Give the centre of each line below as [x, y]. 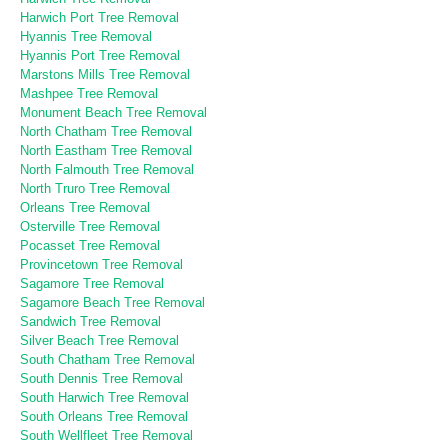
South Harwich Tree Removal [104, 397]
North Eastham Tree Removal [106, 150]
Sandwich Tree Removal [90, 321]
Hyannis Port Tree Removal [100, 55]
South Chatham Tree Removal [107, 359]
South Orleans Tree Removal [104, 416]
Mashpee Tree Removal [89, 93]
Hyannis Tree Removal [86, 36]
